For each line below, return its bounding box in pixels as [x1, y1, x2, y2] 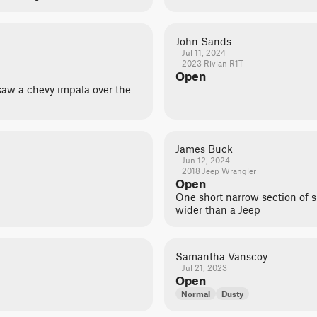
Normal [181, 289, 210, 299]
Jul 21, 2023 [181, 263, 227, 272]
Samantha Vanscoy [175, 250, 267, 263]
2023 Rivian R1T [181, 58, 243, 68]
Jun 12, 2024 [181, 155, 230, 165]
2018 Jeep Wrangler [181, 166, 256, 175]
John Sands [175, 35, 231, 47]
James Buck [175, 142, 233, 155]
